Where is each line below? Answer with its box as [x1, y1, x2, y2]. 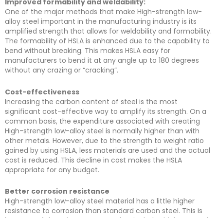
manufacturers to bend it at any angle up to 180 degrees [5, 55, 199, 65]
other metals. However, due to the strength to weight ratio [5, 135, 204, 145]
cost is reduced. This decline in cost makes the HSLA [5, 155, 182, 165]
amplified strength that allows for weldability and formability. [5, 26, 212, 36]
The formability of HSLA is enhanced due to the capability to [5, 36, 210, 46]
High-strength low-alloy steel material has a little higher [5, 196, 195, 206]
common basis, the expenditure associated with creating [5, 116, 200, 126]
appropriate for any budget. [5, 164, 99, 175]
